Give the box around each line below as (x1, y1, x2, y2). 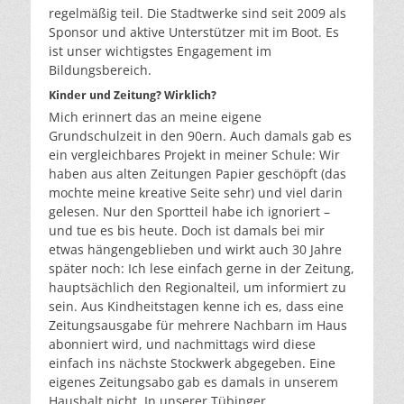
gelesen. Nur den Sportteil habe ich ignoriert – (49, 202, 330, 220)
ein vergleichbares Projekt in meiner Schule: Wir (49, 145, 340, 163)
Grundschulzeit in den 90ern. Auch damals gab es (49, 126, 352, 144)
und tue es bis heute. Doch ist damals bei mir (49, 221, 325, 239)
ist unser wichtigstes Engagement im (49, 41, 271, 60)
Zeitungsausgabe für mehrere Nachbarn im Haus (49, 316, 347, 334)
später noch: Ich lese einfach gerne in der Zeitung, (49, 259, 354, 277)
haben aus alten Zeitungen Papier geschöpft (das (49, 164, 346, 182)
